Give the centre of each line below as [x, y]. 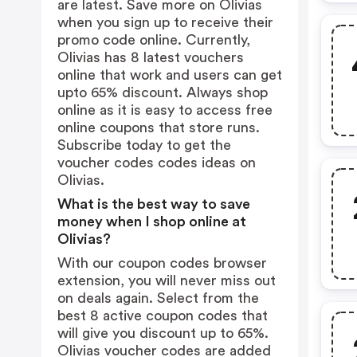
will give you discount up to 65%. [163, 333]
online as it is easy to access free [165, 110]
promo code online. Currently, [154, 40]
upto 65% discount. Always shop [163, 92]
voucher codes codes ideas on [157, 163]
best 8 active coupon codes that [163, 316]
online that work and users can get [170, 75]
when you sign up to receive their [165, 22]
